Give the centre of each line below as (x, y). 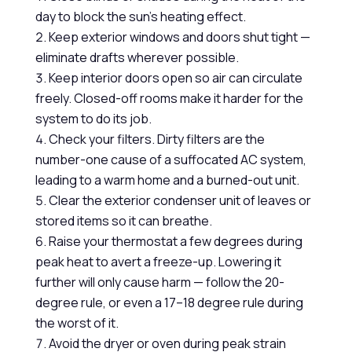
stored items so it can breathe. (123, 221)
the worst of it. (77, 323)
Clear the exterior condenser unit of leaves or (180, 200)
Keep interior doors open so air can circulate (175, 78)
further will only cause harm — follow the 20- (159, 282)
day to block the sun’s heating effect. (140, 16)
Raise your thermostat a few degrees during (175, 241)
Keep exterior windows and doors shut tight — (179, 37)
